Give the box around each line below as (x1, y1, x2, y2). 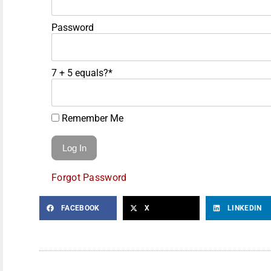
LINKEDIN (227, 203, 262, 212)
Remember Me (59, 112, 123, 124)
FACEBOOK (61, 203, 100, 212)
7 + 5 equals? (51, 67, 108, 79)
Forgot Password (51, 171, 127, 183)
